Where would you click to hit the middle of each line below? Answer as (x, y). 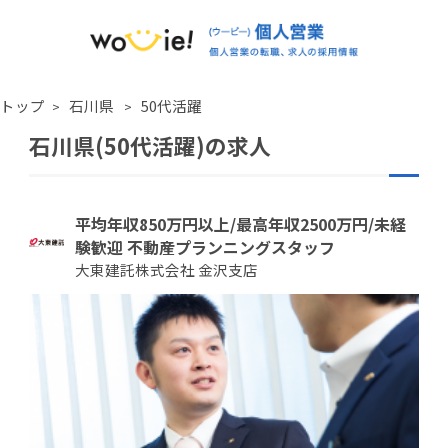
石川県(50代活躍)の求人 (150, 145)
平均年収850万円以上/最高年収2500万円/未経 (241, 223)
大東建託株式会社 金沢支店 (167, 269)
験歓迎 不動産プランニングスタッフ (205, 246)
